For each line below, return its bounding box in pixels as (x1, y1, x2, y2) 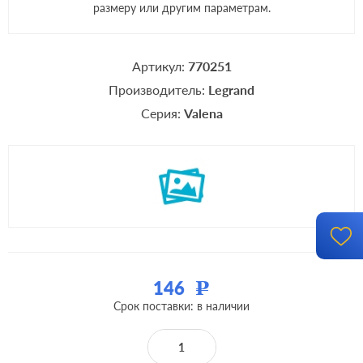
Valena (183, 105, 223, 121)
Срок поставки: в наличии (113, 299, 250, 313)
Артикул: (131, 58, 188, 74)
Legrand (208, 82, 254, 97)
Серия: (140, 105, 184, 121)
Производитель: (109, 82, 208, 97)
